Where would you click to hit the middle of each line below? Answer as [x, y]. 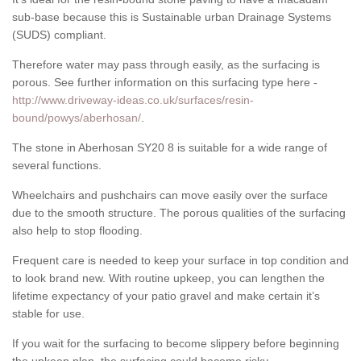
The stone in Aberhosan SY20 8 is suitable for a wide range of [170, 148]
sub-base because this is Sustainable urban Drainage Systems [172, 17]
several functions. [57, 166]
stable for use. [48, 314]
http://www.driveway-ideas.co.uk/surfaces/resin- [133, 100]
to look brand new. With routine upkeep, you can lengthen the [168, 278]
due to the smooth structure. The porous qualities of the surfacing [179, 213]
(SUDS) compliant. [59, 35]
